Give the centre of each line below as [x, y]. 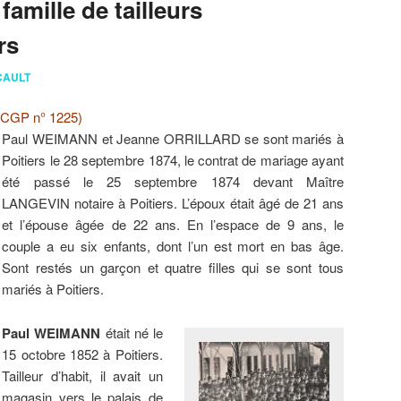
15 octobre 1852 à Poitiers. [82, 354]
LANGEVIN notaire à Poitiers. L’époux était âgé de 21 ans [173, 203]
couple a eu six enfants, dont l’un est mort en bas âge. [173, 246]
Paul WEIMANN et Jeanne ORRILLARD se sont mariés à [173, 139]
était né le [132, 332]
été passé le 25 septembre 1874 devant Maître [173, 182]
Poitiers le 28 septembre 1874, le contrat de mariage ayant [173, 160]
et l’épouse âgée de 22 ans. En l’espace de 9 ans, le [173, 225]
